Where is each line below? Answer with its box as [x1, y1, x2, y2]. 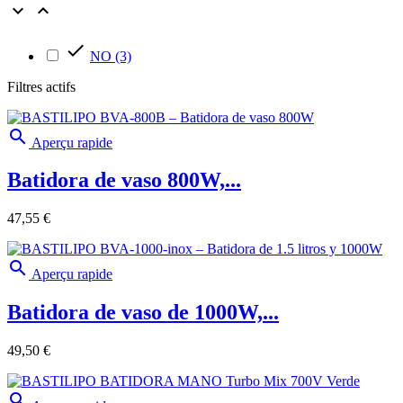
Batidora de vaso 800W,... [7, 168, 241, 193]
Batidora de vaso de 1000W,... [7, 300, 279, 325]
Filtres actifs [7, 78, 76, 94]
